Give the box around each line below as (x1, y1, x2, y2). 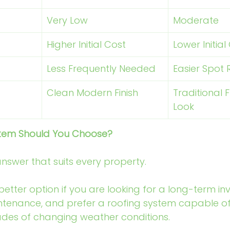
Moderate (173, 14, 219, 27)
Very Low (47, 14, 88, 27)
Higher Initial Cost (47, 38, 126, 51)
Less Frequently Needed (47, 62, 156, 75)
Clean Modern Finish (47, 86, 138, 99)
